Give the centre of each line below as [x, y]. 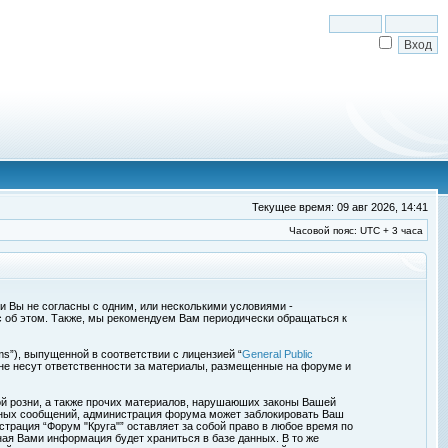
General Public [277, 354]
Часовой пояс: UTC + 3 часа [356, 230]
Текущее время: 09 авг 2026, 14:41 [340, 207]
